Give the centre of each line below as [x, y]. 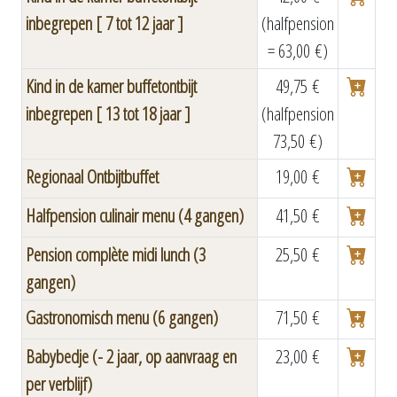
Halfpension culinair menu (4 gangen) [135, 215]
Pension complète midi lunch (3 [116, 254]
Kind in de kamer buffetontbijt [111, 86]
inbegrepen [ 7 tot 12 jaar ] [105, 23]
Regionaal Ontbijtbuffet [92, 176]
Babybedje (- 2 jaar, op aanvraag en [131, 356]
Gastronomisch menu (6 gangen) [122, 317]
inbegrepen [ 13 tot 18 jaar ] [108, 113]
